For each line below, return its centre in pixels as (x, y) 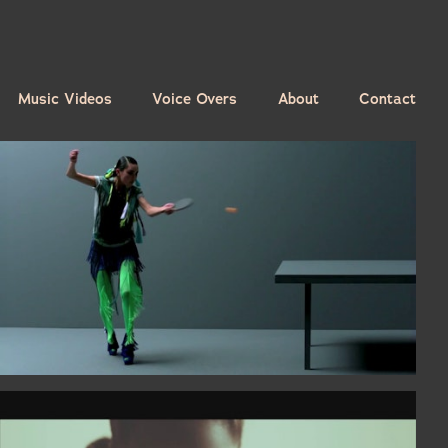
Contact (387, 99)
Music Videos (65, 99)
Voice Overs (195, 99)
